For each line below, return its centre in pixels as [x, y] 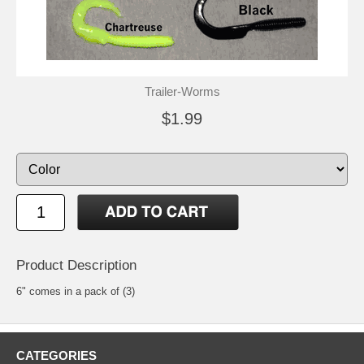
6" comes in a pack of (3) [76, 291]
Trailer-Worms [182, 91]
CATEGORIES [56, 355]
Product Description [76, 265]
